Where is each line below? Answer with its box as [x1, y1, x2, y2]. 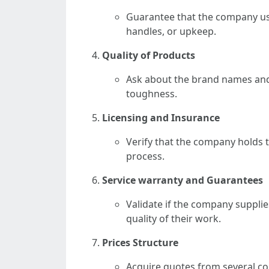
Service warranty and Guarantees [102, 174, 263, 187]
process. [126, 150, 165, 163]
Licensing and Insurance [102, 111, 220, 124]
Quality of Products [102, 49, 195, 62]
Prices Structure [102, 236, 178, 249]
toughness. [126, 87, 177, 100]
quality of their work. [126, 212, 221, 225]
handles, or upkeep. [126, 25, 216, 38]
